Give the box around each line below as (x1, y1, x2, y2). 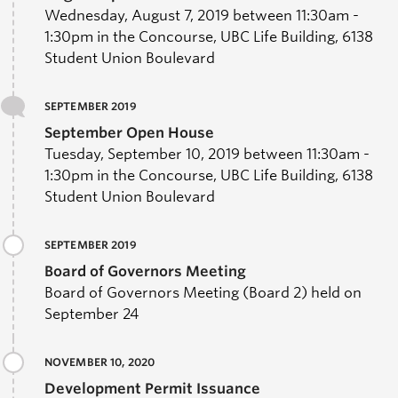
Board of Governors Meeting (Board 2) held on (44, 283, 362, 301)
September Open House (44, 123, 214, 141)
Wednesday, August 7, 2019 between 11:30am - (44, 6, 359, 24)
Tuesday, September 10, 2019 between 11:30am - (44, 145, 370, 163)
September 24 (44, 305, 139, 322)
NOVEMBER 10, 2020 (44, 354, 155, 369)
